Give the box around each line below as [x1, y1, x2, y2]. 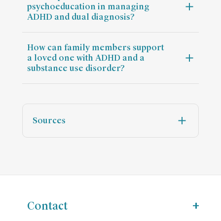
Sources [32, 115, 66, 126]
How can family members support [27, 42, 164, 53]
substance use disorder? [27, 63, 125, 74]
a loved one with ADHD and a [27, 53, 145, 64]
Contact [27, 199, 68, 213]
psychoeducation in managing [27, 1, 149, 12]
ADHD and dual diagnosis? [27, 12, 135, 23]
